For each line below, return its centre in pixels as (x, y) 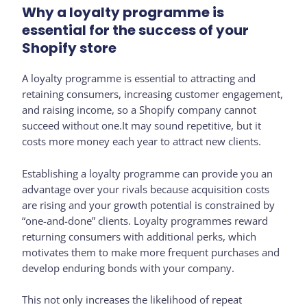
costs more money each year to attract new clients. (142, 142)
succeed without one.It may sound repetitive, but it (142, 126)
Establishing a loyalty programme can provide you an (148, 173)
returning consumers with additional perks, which (139, 236)
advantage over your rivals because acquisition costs (146, 189)
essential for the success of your (136, 30)
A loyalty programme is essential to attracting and (139, 78)
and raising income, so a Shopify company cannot (139, 110)
